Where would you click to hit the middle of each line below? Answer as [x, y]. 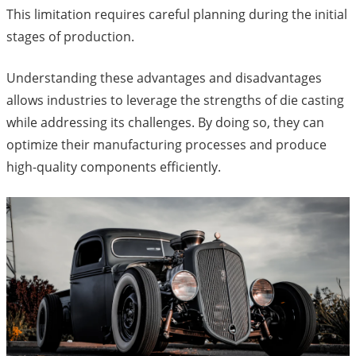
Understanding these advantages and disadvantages [164, 77]
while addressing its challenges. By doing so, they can [165, 122]
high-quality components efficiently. [114, 166]
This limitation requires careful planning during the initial [177, 14]
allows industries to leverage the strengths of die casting [175, 100]
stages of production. [70, 36]
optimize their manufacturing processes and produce [166, 144]
